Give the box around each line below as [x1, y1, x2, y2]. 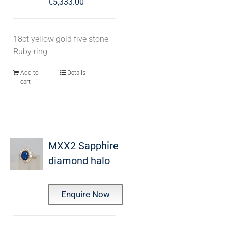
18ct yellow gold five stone [13, 34, 108, 44]
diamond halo [48, 155, 110, 167]
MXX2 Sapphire [48, 139, 119, 152]
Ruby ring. [13, 47, 49, 56]
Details [67, 69, 85, 76]
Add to [20, 69, 39, 76]
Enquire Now [61, 189, 110, 199]
